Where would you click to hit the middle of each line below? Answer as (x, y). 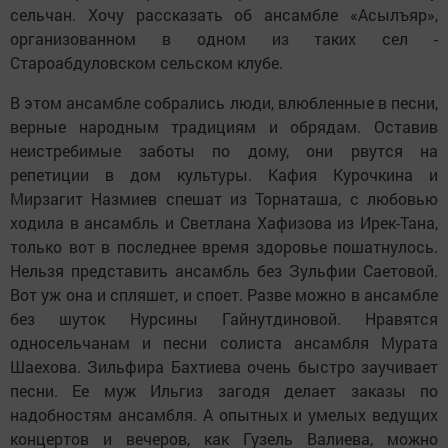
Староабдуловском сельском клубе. (146, 62)
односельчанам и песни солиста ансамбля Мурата (224, 342)
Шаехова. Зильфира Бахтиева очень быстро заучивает (224, 366)
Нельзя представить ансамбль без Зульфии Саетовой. (224, 270)
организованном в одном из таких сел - (224, 38)
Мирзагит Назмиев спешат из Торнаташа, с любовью (224, 198)
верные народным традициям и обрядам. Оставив (224, 126)
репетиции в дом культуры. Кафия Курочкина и (224, 174)
